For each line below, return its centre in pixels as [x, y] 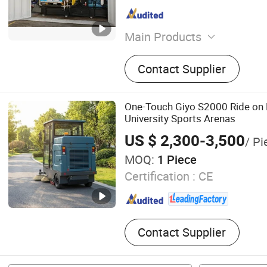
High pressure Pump [178, 55]
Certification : [160, 176]
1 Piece [175, 160]
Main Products [163, 37]
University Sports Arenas [180, 119]
